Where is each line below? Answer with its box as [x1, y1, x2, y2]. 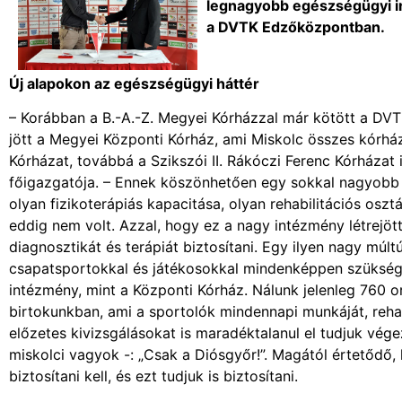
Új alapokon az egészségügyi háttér [9, 74, 259, 92]
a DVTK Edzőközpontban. [206, 18, 385, 37]
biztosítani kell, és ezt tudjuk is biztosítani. [9, 367, 298, 386]
